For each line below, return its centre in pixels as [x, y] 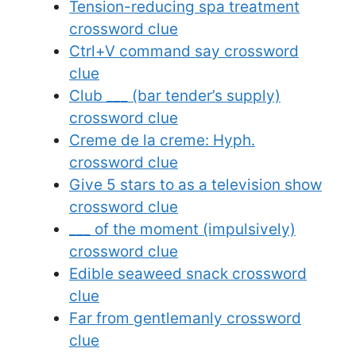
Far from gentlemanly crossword [185, 319]
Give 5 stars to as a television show [195, 185]
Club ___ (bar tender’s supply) [175, 96]
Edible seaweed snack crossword [188, 274]
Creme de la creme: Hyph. [162, 141]
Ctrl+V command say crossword [184, 52]
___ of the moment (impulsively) [182, 230]
